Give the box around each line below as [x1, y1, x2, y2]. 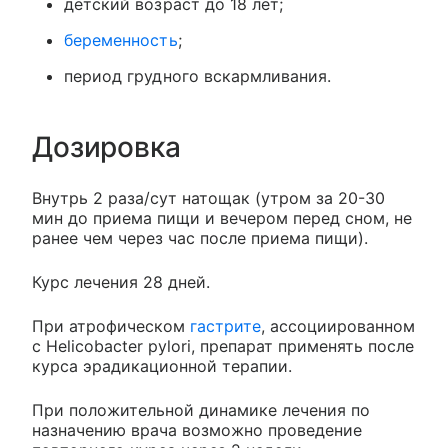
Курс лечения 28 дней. [32, 272, 210, 292]
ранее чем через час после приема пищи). [32, 228, 368, 248]
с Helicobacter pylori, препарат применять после [32, 336, 414, 356]
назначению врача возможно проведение [32, 420, 362, 440]
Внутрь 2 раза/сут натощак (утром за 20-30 [32, 188, 385, 208]
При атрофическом [32, 316, 190, 336]
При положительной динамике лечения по [32, 400, 370, 420]
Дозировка [32, 130, 181, 164]
